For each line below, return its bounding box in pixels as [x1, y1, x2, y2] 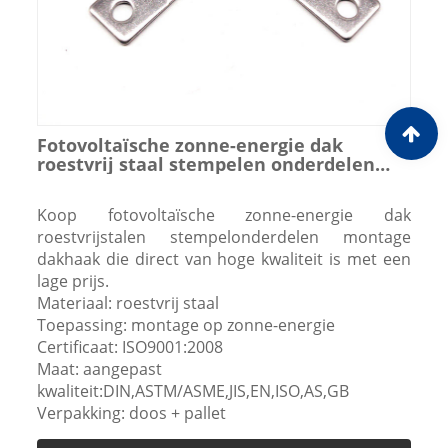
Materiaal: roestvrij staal [36, 291, 219, 314]
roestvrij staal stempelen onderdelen [36, 151, 375, 176]
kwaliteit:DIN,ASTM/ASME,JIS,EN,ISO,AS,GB [36, 379, 349, 402]
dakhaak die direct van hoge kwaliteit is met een [36, 247, 412, 270]
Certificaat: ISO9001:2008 [36, 335, 223, 358]
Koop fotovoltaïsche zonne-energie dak [36, 203, 412, 226]
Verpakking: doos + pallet [36, 401, 226, 424]
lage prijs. [36, 269, 109, 292]
